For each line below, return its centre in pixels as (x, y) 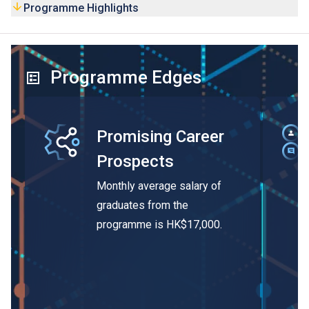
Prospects (135, 162)
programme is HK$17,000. (159, 225)
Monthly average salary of (159, 186)
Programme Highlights (81, 8)
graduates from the (142, 206)
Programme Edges (126, 78)
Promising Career (160, 137)
